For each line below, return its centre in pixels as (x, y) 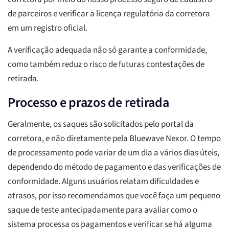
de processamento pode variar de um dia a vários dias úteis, (113, 153)
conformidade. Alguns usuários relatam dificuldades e (103, 182)
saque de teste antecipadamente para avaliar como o (102, 210)
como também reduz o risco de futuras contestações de (106, 65)
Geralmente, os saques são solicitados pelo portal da (101, 124)
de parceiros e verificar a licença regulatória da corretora (109, 14)
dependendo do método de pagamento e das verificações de (114, 167)
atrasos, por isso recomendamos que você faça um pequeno (114, 196)
